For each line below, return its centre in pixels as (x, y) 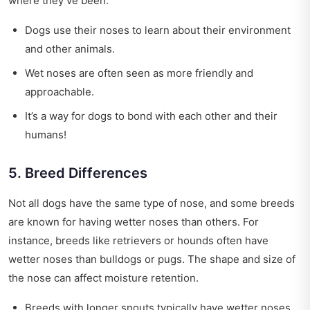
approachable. (60, 92)
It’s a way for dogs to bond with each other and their (151, 116)
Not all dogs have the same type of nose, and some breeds (152, 203)
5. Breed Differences (78, 173)
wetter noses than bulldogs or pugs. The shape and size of (152, 259)
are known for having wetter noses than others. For (134, 222)
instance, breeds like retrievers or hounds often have (138, 241)
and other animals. (70, 49)
